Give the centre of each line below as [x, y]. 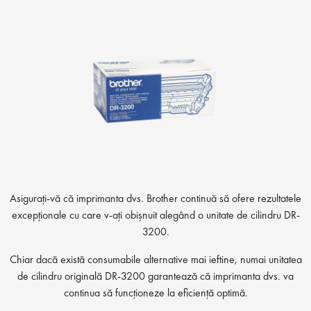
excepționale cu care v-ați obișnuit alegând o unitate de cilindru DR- [155, 215]
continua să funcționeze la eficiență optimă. [155, 292]
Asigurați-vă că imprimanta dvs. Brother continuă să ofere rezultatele [155, 198]
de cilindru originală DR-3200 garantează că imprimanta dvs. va [155, 276]
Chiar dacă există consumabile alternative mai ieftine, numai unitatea [155, 259]
